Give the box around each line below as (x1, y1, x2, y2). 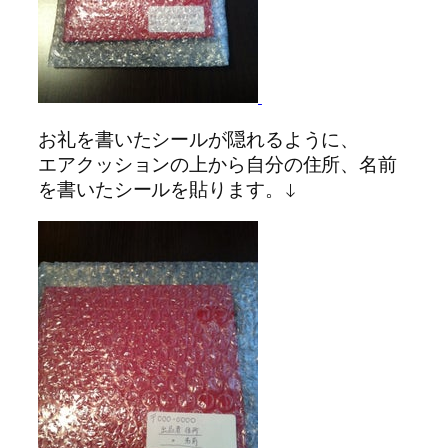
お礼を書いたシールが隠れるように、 (38, 126, 360, 153)
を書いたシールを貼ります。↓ (38, 176, 297, 203)
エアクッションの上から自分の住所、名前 (38, 151, 398, 178)
